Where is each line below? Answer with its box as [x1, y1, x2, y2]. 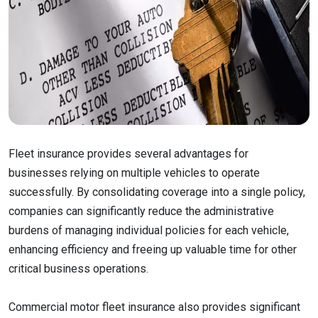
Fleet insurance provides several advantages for [9, 147, 248, 160]
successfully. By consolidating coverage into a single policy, [9, 185, 305, 199]
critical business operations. [9, 262, 151, 275]
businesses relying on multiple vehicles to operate [9, 166, 260, 180]
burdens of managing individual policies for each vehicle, [9, 224, 289, 237]
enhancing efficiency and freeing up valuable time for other [9, 243, 297, 256]
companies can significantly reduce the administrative [9, 204, 274, 218]
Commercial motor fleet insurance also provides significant [9, 300, 300, 314]
